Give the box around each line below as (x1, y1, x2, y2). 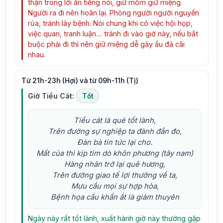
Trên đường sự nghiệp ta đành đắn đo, (48, 127, 182, 136)
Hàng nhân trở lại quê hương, (64, 160, 166, 169)
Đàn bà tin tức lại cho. (77, 138, 153, 147)
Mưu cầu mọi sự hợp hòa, (71, 182, 159, 191)
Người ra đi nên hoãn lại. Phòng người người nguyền (28, 8, 200, 17)
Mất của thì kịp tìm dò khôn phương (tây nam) (36, 149, 194, 158)
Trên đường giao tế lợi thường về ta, (52, 171, 178, 180)
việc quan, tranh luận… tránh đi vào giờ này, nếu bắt (28, 29, 199, 38)
